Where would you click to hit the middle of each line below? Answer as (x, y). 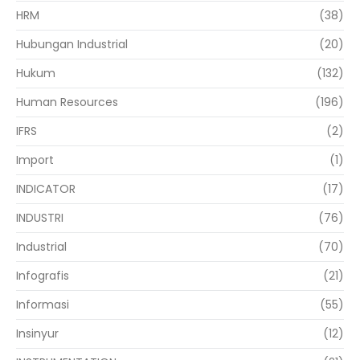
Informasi (43, 305)
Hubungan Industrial (72, 45)
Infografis (43, 276)
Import (35, 160)
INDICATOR (46, 189)
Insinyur (37, 334)
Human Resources (67, 102)
